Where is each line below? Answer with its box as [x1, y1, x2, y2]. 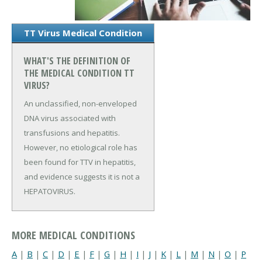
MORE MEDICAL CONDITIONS [12, 227, 135, 243]
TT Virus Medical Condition [24, 26, 142, 39]
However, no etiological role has [24, 142, 137, 153]
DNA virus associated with [24, 113, 116, 124]
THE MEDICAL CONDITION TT [24, 66, 135, 80]
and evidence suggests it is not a [24, 171, 140, 182]
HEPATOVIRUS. [24, 186, 75, 197]
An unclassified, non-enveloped [24, 98, 137, 109]
